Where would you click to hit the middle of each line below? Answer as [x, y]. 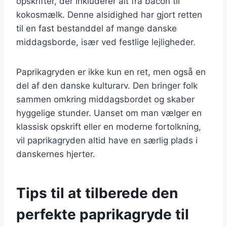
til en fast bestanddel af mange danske [97, 28]
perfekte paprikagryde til [103, 214]
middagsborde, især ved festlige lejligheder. [106, 42]
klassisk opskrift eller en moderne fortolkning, [109, 126]
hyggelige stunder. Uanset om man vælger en [109, 113]
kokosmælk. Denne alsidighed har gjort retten [109, 14]
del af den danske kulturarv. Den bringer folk [107, 85]
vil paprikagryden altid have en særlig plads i [107, 140]
